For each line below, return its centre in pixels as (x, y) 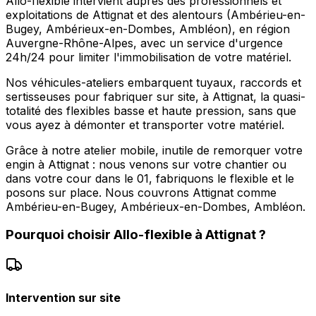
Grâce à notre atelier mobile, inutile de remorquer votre (154, 150)
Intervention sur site (63, 298)
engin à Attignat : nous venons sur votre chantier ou (146, 164)
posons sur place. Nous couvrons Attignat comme (141, 192)
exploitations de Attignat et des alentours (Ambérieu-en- (156, 14)
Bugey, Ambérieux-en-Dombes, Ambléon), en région (148, 29)
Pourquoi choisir (60, 235)
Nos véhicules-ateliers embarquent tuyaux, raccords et (153, 82)
